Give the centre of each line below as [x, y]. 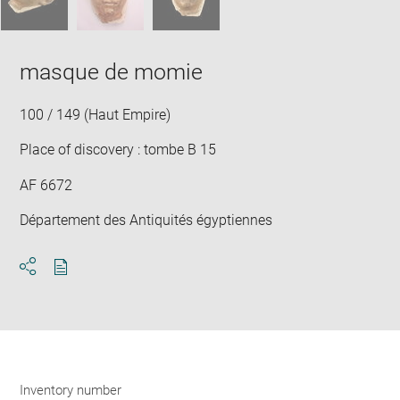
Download [92, 283]
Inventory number [71, 390]
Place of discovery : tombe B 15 [118, 150]
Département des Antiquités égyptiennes [146, 220]
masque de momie [112, 71]
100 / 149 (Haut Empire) [96, 114]
